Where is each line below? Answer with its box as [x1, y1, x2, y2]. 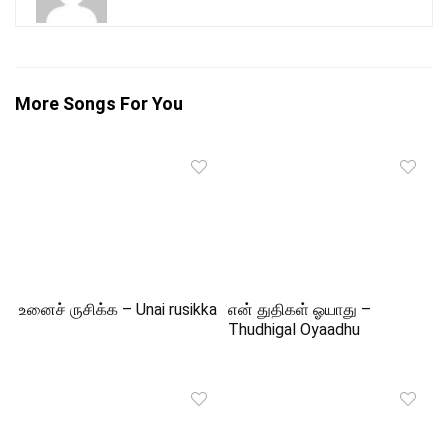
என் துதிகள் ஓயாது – [228, 300, 372, 320]
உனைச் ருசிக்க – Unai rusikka [19, 300, 218, 320]
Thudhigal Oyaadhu [228, 320, 361, 340]
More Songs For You [15, 93, 183, 115]
